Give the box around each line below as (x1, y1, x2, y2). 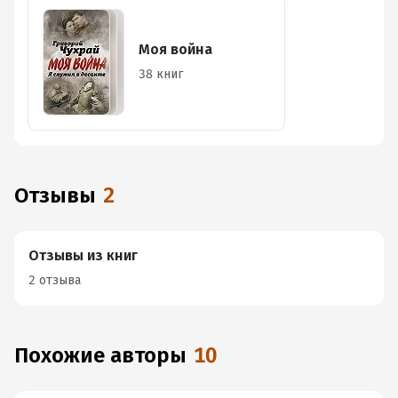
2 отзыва (28, 273, 81, 288)
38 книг (139, 67, 183, 82)
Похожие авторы (28, 343, 187, 368)
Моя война (139, 41, 212, 58)
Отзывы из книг (28, 247, 138, 264)
